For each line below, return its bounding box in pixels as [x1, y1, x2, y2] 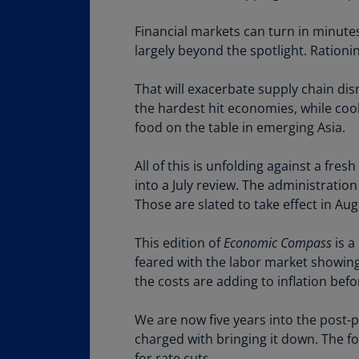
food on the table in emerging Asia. [135, 119, 345, 136]
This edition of [135, 234, 224, 252]
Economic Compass [224, 234, 332, 252]
